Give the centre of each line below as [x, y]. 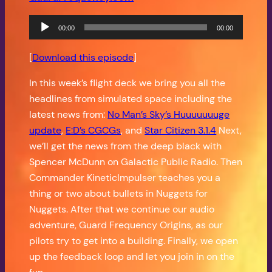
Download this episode [83, 57]
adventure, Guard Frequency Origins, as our [126, 225]
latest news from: [69, 114]
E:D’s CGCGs [93, 130]
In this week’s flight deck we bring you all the [127, 83]
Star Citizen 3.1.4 [181, 130]
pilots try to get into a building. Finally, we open [134, 240]
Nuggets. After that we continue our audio [122, 209]
